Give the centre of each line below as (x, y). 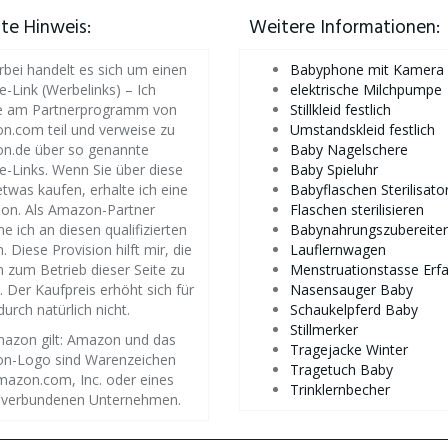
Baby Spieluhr (334, 169)
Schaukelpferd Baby (354, 309)
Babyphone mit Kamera (367, 69)
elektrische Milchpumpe (366, 89)
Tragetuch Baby (341, 369)
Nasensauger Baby (351, 289)
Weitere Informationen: (344, 28)
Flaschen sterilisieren (357, 209)
